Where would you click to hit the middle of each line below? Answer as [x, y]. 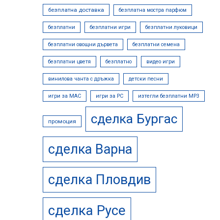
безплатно [119, 62]
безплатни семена [156, 44]
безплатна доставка [76, 10]
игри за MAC [65, 96]
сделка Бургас [134, 119]
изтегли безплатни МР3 [169, 96]
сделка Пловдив [99, 180]
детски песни [146, 79]
